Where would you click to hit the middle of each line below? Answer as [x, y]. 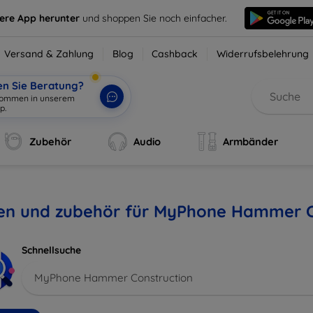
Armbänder [250, 141]
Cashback [175, 54]
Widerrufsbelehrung [263, 54]
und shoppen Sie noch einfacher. [155, 18]
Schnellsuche [51, 250]
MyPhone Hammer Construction [114, 277]
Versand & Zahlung [49, 54]
